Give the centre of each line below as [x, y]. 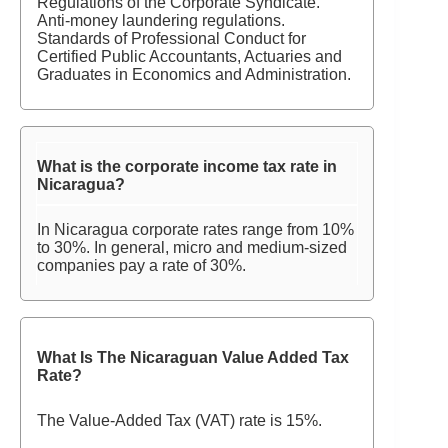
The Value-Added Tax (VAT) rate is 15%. [179, 420]
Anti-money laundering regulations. [161, 20]
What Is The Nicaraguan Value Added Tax [193, 357]
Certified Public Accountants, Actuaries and [189, 56]
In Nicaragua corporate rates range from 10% [195, 229]
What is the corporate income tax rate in [187, 166]
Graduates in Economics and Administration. [194, 74]
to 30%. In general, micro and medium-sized [192, 247]
